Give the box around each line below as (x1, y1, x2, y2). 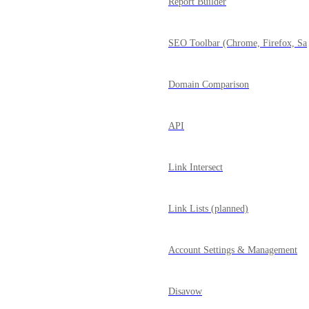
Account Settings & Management (168, 245, 297, 255)
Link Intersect (168, 162, 223, 172)
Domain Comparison (168, 79, 249, 90)
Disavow (168, 286, 202, 297)
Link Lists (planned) (168, 203, 248, 214)
